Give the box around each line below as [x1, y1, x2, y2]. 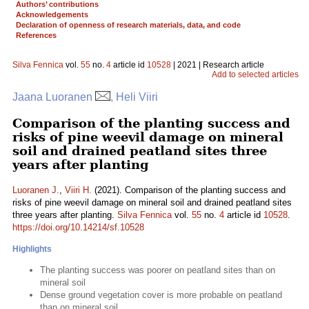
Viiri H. [65, 185, 92, 195]
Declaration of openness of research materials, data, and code [16, 21, 241, 29]
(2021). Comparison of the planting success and [92, 185, 286, 195]
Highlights [12, 244, 52, 254]
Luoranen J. [12, 185, 59, 195]
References [16, 31, 57, 39]
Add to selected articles [211, 70, 299, 79]
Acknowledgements [16, 10, 88, 19]
